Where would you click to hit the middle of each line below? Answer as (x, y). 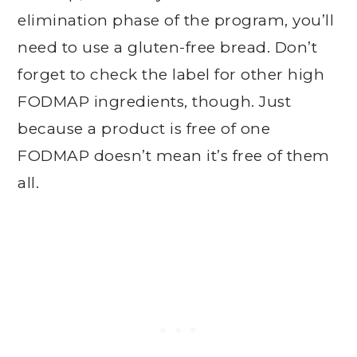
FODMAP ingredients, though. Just (155, 102)
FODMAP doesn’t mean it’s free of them (174, 156)
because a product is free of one (144, 129)
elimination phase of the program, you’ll (176, 20)
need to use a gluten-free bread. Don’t (168, 47)
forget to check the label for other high (171, 75)
